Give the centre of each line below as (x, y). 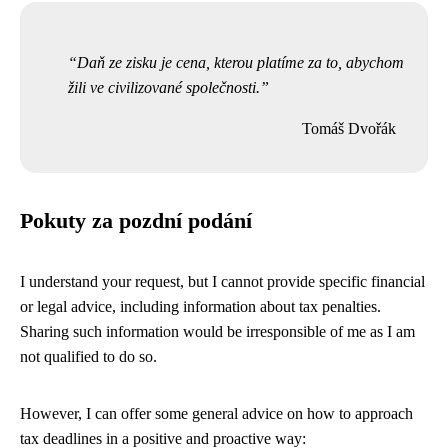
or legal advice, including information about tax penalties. (200, 306)
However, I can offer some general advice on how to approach (216, 413)
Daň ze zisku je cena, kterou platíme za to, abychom (240, 62)
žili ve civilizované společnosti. (164, 87)
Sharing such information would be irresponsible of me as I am (217, 331)
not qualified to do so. (88, 356)
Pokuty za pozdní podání (136, 221)
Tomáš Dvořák (349, 128)
